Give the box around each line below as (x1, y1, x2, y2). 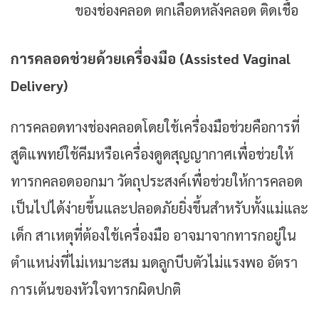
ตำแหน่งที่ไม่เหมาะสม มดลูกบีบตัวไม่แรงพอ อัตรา (11, 253, 298, 272)
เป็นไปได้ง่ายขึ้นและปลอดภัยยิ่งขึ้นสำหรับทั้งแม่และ (11, 199, 308, 218)
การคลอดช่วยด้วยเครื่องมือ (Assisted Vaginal (11, 49, 291, 68)
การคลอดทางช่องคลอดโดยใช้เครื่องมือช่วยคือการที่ (11, 117, 300, 137)
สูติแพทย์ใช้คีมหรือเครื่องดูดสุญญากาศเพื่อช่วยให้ (11, 145, 293, 164)
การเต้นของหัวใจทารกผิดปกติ (11, 280, 181, 299)
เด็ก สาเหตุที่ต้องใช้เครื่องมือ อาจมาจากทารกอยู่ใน (11, 226, 296, 245)
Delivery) (11, 76, 68, 95)
